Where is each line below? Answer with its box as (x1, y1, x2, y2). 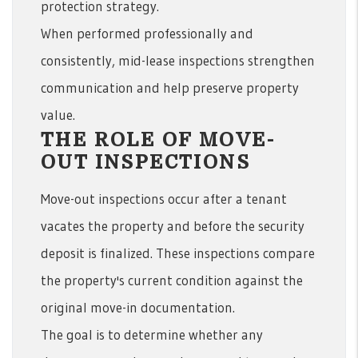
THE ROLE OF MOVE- (41, 128, 276, 151)
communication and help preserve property (41, 78, 299, 96)
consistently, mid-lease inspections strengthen (41, 51, 315, 69)
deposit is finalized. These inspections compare (41, 244, 315, 261)
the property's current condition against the (41, 271, 303, 288)
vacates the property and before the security (41, 217, 304, 234)
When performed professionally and (41, 24, 253, 42)
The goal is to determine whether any (41, 325, 263, 343)
